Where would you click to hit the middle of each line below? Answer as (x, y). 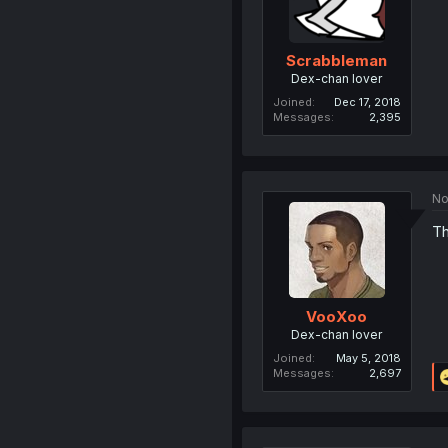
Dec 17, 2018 (367, 102)
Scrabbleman (337, 61)
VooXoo (337, 316)
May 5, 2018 (368, 357)
